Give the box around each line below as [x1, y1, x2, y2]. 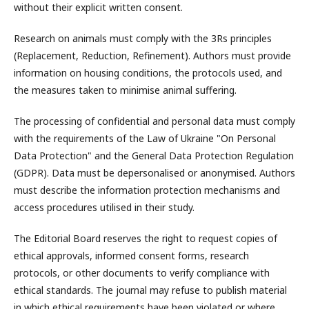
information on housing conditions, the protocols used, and [14, 66, 282, 79]
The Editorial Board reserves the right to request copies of [14, 232, 277, 245]
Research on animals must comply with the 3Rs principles [14, 32, 272, 45]
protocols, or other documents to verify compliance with [14, 266, 270, 279]
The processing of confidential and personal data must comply [14, 114, 295, 128]
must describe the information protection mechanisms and [14, 183, 280, 197]
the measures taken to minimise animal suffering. [14, 83, 237, 97]
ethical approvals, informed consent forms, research [14, 249, 249, 262]
